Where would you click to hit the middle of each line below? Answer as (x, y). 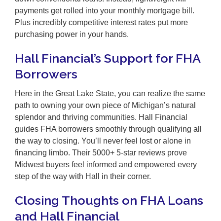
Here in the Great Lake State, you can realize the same (110, 94)
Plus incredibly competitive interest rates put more (101, 22)
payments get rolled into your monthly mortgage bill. (105, 10)
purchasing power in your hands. (72, 34)
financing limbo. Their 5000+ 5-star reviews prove (101, 153)
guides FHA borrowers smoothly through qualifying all (108, 129)
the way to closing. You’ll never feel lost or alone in (103, 141)
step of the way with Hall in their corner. (83, 177)
